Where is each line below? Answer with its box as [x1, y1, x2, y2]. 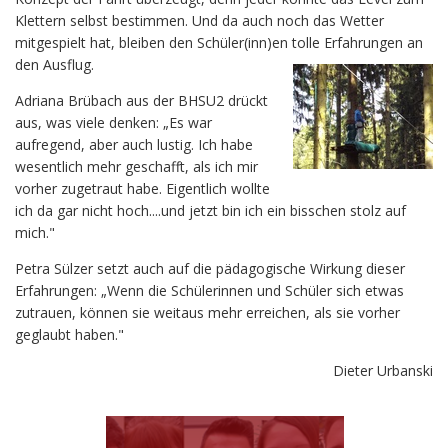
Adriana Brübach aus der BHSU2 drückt [15, 91, 268, 111]
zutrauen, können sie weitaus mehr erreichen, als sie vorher [15, 303, 400, 323]
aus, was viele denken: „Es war [15, 113, 212, 133]
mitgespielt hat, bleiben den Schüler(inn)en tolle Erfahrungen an [15, 33, 423, 53]
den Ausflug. [15, 55, 94, 75]
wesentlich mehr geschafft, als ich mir [15, 157, 258, 177]
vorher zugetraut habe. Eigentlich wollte [15, 179, 270, 199]
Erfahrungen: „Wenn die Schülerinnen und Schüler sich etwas [15, 281, 404, 301]
